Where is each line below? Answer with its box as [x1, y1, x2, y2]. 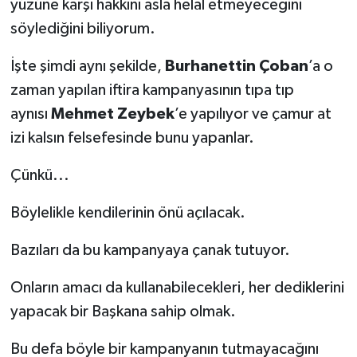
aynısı [10, 105, 51, 122]
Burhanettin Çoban [164, 57, 308, 74]
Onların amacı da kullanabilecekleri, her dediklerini [10, 279, 344, 296]
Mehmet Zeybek [50, 105, 175, 122]
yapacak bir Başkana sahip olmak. [10, 303, 236, 320]
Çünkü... [10, 167, 69, 183]
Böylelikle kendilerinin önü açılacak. [10, 204, 245, 221]
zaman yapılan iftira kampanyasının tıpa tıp [10, 81, 294, 98]
